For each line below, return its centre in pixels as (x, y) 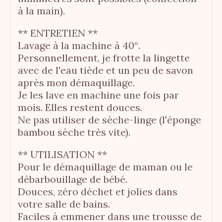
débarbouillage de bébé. (73, 179)
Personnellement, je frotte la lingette (104, 57)
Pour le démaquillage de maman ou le (105, 166)
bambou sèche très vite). (74, 132)
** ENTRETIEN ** (58, 33)
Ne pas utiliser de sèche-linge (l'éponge (110, 119)
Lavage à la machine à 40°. (79, 45)
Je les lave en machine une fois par (98, 95)
